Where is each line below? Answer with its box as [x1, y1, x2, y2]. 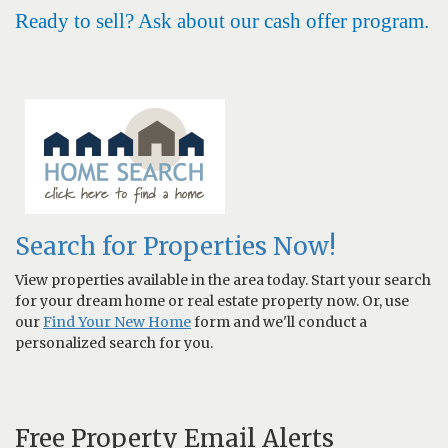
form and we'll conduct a [191, 312, 367, 331]
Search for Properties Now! [15, 230, 336, 262]
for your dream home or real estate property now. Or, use [15, 291, 409, 310]
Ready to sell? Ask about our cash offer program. [15, 8, 429, 33]
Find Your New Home [43, 312, 191, 331]
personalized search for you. [15, 333, 213, 352]
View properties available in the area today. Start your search [15, 270, 431, 289]
